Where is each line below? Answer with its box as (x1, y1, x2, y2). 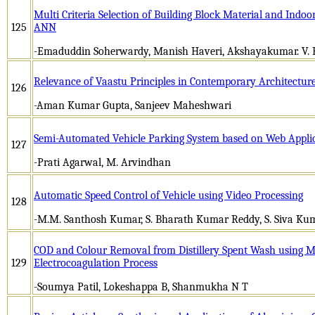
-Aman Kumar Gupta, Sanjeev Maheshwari (34, 98, 231, 112)
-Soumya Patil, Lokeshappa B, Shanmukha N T (34, 280, 248, 293)
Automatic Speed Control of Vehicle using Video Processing (34, 188, 303, 202)
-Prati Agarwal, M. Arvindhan (34, 155, 171, 169)
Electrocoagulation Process (34, 256, 157, 269)
